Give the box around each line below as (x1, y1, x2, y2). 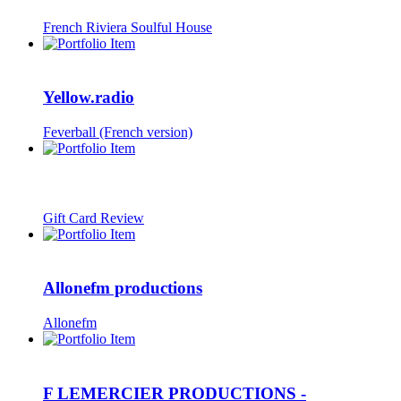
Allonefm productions (43, 278, 202, 298)
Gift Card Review (43, 209, 144, 226)
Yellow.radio (43, 88, 134, 107)
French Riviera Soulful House (43, 19, 212, 35)
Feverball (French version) (43, 124, 192, 141)
